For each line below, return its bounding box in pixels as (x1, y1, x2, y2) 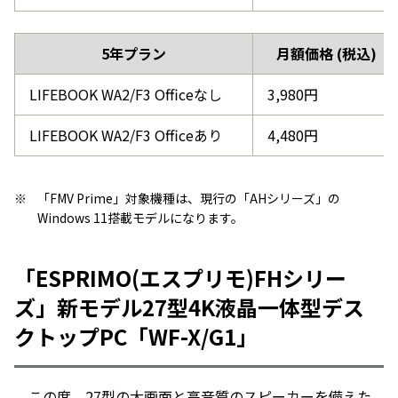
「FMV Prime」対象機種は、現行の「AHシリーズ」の (37, 188, 340, 207)
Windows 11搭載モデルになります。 (37, 208, 243, 227)
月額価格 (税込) (276, 42, 377, 64)
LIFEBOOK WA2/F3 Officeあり (29, 123, 222, 146)
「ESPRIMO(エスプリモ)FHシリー (14, 261, 346, 293)
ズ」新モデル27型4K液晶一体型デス (14, 291, 364, 322)
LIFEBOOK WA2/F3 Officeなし (29, 83, 222, 105)
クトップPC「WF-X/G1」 (14, 320, 258, 352)
